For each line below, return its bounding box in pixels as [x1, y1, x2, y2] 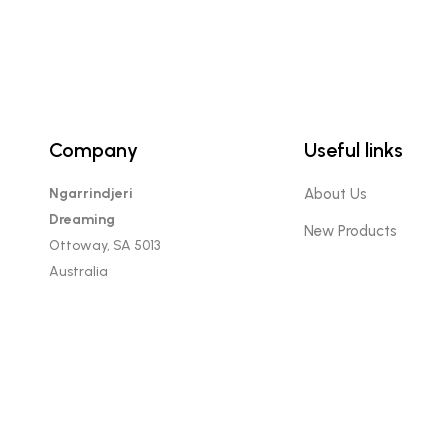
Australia [48, 263, 108, 281]
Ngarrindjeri [48, 185, 133, 203]
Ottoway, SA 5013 [48, 237, 160, 255]
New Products [303, 222, 397, 241]
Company [48, 138, 138, 163]
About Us [303, 185, 367, 204]
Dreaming [48, 211, 115, 229]
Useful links [303, 138, 403, 163]
